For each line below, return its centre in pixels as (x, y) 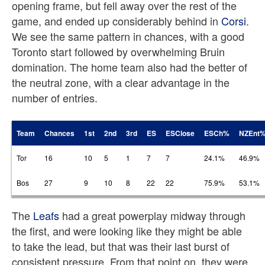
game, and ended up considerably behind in (117, 21)
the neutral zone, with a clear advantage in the (121, 82)
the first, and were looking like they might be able (127, 231)
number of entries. (55, 98)
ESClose (180, 133)
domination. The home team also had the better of (130, 67)
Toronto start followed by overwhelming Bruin (118, 51)
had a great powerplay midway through (152, 215)
